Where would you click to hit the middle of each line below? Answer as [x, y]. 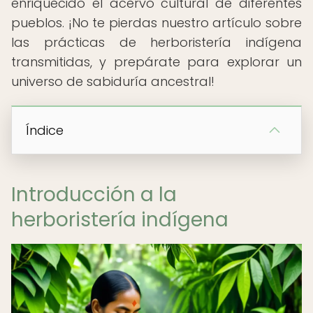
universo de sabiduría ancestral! [113, 81]
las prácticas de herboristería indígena [156, 42]
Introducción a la [94, 195]
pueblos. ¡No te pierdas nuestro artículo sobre [156, 23]
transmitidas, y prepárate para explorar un [156, 62]
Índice [45, 130]
